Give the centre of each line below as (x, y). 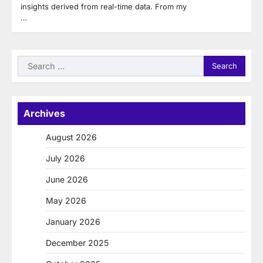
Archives (44, 113)
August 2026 (71, 137)
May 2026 (66, 200)
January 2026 (73, 221)
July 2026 (65, 158)
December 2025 (77, 242)
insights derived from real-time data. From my (104, 6)
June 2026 (67, 179)
